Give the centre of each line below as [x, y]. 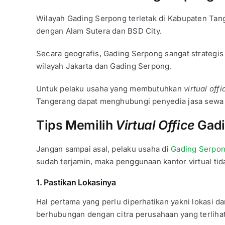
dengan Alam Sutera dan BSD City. [99, 31]
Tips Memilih [76, 125]
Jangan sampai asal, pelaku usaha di [103, 149]
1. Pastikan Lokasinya [76, 183]
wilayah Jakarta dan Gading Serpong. [104, 66]
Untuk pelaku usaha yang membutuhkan [110, 89]
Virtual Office [157, 125]
